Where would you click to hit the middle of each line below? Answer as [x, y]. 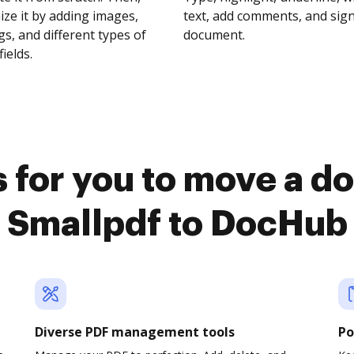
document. [214, 35]
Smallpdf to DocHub [177, 224]
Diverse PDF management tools [135, 332]
